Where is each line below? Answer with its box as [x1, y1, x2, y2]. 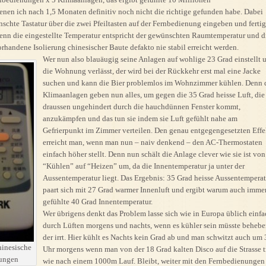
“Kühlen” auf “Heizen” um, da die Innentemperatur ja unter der [43, 161, 245, 170]
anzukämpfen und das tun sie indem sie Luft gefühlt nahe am [43, 114, 237, 123]
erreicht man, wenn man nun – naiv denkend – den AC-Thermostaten [43, 138, 262, 147]
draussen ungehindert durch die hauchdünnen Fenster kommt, [43, 102, 240, 111]
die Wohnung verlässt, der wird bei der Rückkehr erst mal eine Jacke [43, 66, 261, 75]
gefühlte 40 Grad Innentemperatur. [43, 197, 153, 206]
